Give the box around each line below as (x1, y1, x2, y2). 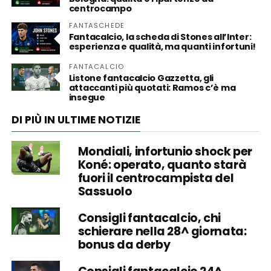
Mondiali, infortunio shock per (77, 143, 253, 160)
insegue (68, 91, 105, 103)
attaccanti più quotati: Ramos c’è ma (68, 82, 236, 94)
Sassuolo (77, 183, 132, 200)
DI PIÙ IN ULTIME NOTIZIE (11, 113, 140, 127)
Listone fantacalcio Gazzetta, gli (68, 72, 214, 84)
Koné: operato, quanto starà (77, 157, 247, 173)
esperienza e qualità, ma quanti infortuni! (68, 41, 256, 53)
